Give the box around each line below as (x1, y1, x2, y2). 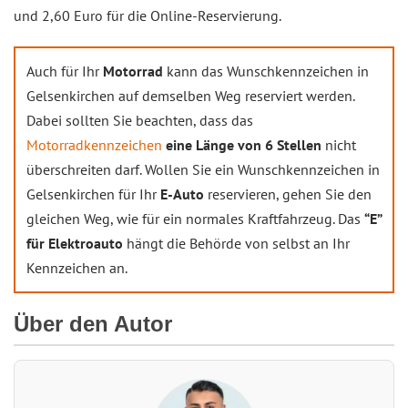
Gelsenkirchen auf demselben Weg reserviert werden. (26, 87, 355, 105)
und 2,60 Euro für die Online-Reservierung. (14, 6, 281, 25)
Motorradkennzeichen (26, 136, 162, 154)
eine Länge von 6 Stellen (166, 136, 321, 154)
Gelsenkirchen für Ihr (26, 185, 157, 203)
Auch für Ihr (26, 62, 103, 80)
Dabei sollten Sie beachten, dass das (26, 111, 253, 129)
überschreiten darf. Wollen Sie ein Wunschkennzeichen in (26, 160, 380, 178)
